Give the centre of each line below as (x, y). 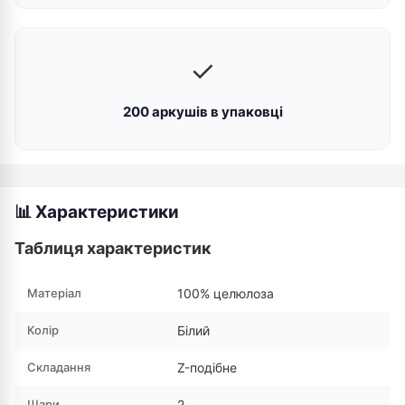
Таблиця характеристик (113, 248)
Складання (59, 367)
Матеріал (54, 293)
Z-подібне (207, 367)
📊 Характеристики (97, 212)
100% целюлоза (226, 293)
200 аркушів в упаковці (202, 112)
